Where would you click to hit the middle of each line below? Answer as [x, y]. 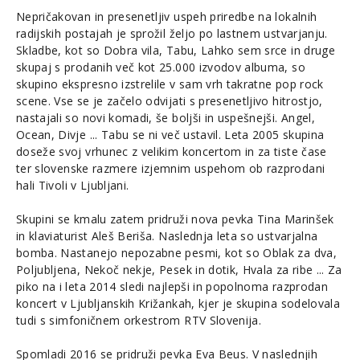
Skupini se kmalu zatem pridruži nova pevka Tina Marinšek [175, 219]
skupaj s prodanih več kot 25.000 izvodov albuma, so [161, 67]
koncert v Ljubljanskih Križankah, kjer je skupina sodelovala [178, 304]
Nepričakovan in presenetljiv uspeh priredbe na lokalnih [167, 17]
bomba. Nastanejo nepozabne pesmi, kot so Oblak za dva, [176, 253]
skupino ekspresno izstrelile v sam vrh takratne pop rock [170, 84]
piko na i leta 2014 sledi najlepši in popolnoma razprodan [172, 287]
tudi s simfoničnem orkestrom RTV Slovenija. [139, 321]
